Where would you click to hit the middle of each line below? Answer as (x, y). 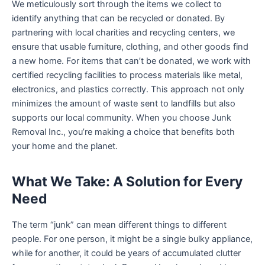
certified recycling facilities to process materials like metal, (127, 75)
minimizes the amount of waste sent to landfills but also (124, 104)
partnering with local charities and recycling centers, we (123, 33)
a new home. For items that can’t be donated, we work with (131, 61)
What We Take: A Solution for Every (127, 182)
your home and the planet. (65, 146)
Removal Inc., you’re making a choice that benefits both (123, 132)
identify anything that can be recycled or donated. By (118, 19)
